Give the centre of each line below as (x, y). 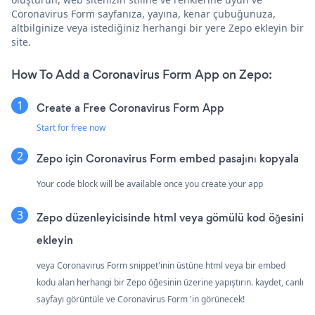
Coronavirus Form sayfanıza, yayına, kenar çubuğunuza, (143, 13)
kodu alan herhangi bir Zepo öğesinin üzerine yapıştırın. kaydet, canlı (170, 282)
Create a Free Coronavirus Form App (130, 108)
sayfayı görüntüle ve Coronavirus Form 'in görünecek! (141, 299)
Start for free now (71, 127)
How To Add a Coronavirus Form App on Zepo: (142, 74)
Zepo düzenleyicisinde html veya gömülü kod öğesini (170, 217)
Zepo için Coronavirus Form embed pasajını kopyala (168, 158)
